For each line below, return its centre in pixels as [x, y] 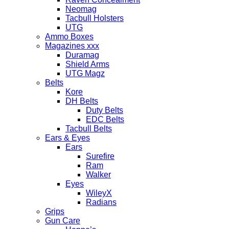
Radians [101, 202]
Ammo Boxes [69, 37]
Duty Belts [105, 110]
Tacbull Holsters [95, 18]
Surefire [100, 156]
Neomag [81, 9]
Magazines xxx [72, 46]
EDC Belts [105, 119]
